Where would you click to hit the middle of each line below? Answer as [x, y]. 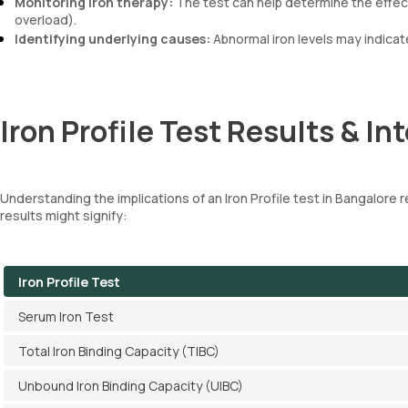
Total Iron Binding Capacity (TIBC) [119, 351]
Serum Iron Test [66, 316]
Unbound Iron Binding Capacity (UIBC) [131, 386]
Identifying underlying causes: [112, 39]
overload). [46, 20]
